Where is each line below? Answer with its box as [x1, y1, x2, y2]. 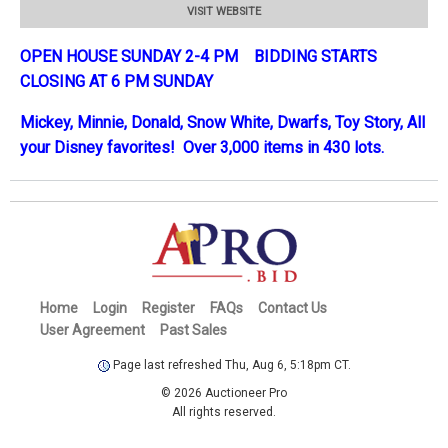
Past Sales [160, 321, 227, 338]
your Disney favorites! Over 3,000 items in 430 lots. [20, 137, 384, 157]
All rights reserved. [172, 404, 276, 419]
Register [142, 299, 195, 316]
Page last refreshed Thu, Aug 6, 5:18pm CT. [109, 357, 351, 372]
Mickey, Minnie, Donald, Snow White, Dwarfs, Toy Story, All [20, 112, 425, 132]
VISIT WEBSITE [187, 5, 261, 19]
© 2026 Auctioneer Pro [161, 385, 287, 400]
